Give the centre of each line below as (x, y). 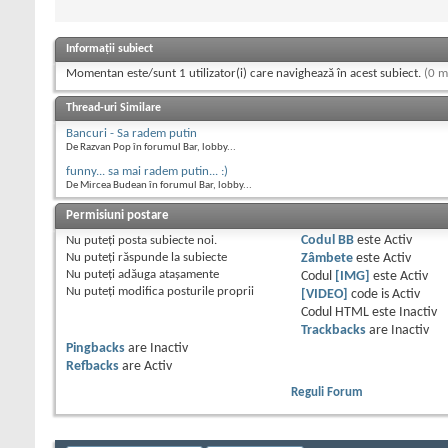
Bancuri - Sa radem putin (131, 133)
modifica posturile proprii (184, 291)
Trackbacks (333, 330)
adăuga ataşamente (167, 274)
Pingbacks (95, 348)
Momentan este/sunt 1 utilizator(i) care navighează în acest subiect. (245, 73)
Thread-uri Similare (113, 107)
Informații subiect (109, 48)
